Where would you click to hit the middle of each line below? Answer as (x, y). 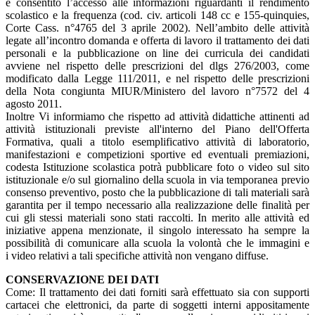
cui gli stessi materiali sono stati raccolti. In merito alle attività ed (157, 217)
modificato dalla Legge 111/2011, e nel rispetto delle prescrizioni (157, 78)
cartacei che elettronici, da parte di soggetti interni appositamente (157, 304)
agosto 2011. (34, 103)
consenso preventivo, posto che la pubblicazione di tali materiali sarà (157, 192)
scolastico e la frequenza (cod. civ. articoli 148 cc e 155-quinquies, (157, 15)
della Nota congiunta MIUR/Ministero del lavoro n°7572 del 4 (157, 91)
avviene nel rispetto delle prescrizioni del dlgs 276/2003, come (157, 65)
